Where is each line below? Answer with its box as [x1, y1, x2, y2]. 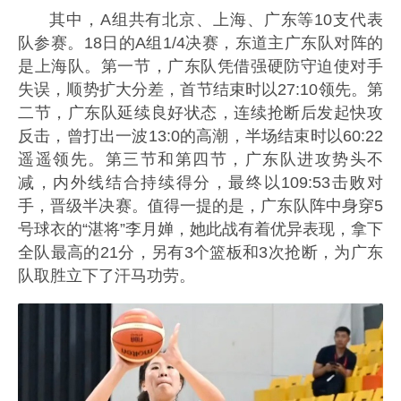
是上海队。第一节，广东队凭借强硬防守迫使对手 [18, 57, 383, 76]
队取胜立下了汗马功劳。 [18, 267, 195, 286]
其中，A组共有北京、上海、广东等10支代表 [49, 11, 383, 30]
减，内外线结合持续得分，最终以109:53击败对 [18, 174, 383, 192]
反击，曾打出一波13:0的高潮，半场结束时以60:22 [18, 127, 383, 146]
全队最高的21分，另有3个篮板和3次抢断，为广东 [18, 243, 383, 262]
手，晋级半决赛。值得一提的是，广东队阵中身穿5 [18, 197, 383, 216]
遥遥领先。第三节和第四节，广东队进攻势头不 [18, 150, 383, 169]
